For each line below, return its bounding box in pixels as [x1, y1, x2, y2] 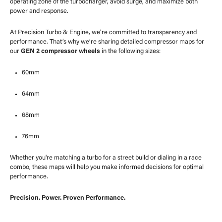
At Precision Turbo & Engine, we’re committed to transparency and [10, 29, 197, 36]
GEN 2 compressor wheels [21, 48, 100, 55]
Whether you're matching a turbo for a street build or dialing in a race [10, 154, 202, 161]
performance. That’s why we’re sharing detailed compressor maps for [10, 38, 204, 45]
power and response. [10, 7, 68, 14]
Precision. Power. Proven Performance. [10, 194, 125, 201]
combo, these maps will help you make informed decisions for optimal [10, 164, 204, 170]
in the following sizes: [100, 48, 161, 55]
